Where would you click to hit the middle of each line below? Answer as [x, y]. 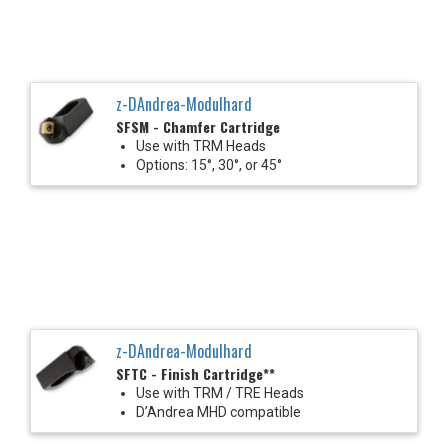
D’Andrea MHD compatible [218, 411]
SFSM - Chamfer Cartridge [198, 126]
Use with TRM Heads [201, 145]
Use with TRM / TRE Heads [220, 392]
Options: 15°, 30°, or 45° [209, 164]
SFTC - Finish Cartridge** [195, 373]
